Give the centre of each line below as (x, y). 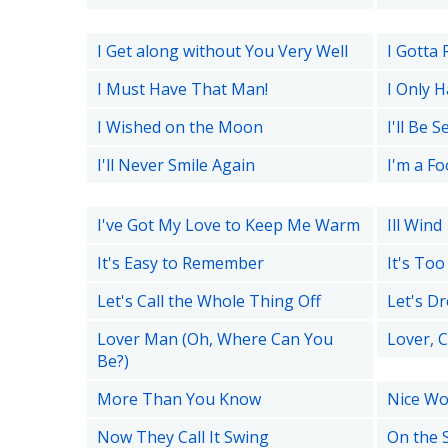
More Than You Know (179, 399)
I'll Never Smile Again (176, 165)
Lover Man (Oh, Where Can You (215, 339)
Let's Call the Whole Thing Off (209, 301)
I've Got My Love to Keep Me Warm (228, 225)
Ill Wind (414, 225)
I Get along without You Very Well (222, 51)
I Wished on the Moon (180, 127)
